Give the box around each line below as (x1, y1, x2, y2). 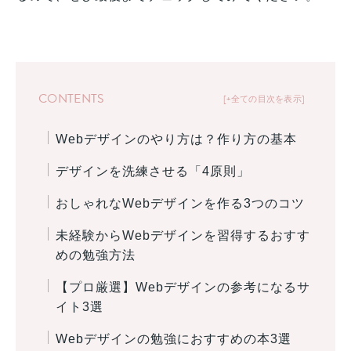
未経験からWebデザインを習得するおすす (55, 228, 310, 242)
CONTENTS (38, 89, 105, 109)
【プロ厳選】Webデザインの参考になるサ (55, 280, 310, 294)
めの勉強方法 (55, 248, 136, 262)
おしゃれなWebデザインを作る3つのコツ (55, 196, 305, 210)
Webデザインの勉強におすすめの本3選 (55, 331, 291, 346)
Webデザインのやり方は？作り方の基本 (55, 132, 297, 146)
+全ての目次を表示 (226, 92, 302, 106)
